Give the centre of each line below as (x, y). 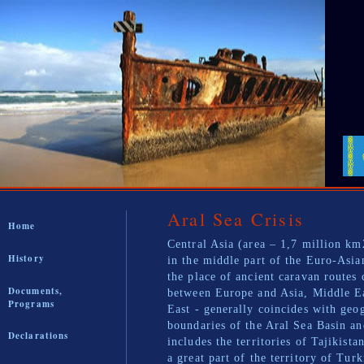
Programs (31, 304)
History (26, 259)
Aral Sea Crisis (236, 219)
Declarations (39, 336)
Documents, (35, 291)
